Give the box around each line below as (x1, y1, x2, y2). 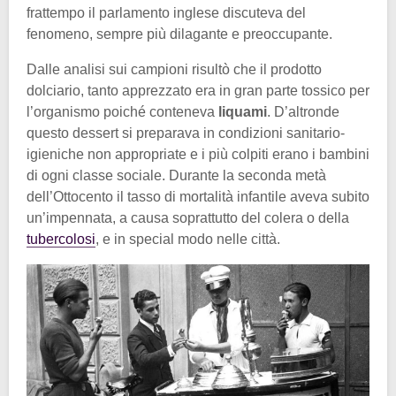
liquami (218, 103, 267, 119)
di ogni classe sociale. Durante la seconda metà (27, 167, 326, 183)
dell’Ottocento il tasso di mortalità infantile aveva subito (27, 188, 369, 204)
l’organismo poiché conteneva (27, 103, 218, 119)
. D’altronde (267, 103, 339, 119)
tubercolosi (27, 231, 95, 247)
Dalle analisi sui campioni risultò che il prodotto (27, 61, 322, 77)
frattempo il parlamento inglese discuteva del (27, 4, 306, 20)
